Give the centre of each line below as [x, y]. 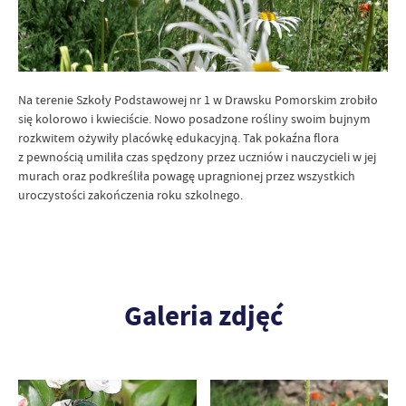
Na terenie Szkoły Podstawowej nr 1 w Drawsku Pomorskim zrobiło [198, 100]
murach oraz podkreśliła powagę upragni [129, 176]
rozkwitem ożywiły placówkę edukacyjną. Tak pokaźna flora [179, 138]
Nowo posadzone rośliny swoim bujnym [262, 119]
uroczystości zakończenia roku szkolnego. [130, 195]
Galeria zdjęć [203, 316]
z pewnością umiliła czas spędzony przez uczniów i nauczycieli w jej [197, 157]
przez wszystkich [309, 176]
